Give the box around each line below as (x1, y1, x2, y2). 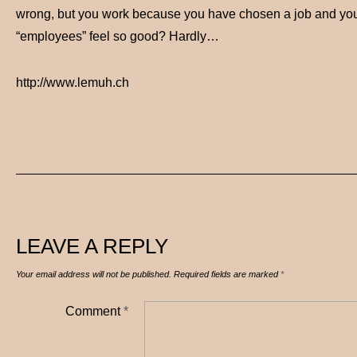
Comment (65, 304, 124, 318)
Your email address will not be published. (16, 269, 171, 279)
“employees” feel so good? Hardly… (16, 29, 219, 43)
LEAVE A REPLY (16, 234, 168, 258)
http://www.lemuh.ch (16, 76, 129, 89)
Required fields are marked (174, 269, 280, 279)
